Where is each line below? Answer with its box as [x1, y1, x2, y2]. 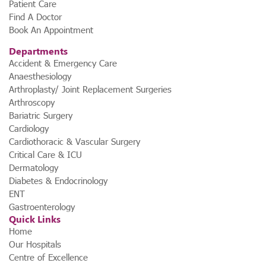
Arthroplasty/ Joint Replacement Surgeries [9, 83, 172, 96]
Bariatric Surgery [9, 109, 72, 122]
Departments [9, 45, 68, 58]
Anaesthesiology [9, 70, 71, 83]
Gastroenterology [9, 201, 75, 213]
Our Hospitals [9, 238, 61, 251]
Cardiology [9, 122, 49, 135]
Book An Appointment [9, 24, 93, 36]
